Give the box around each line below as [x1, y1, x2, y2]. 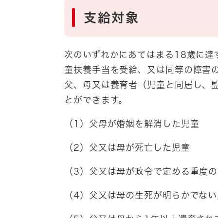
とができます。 [64, 95, 128, 105]
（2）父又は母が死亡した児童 [64, 143, 190, 152]
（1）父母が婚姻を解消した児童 [64, 119, 200, 128]
